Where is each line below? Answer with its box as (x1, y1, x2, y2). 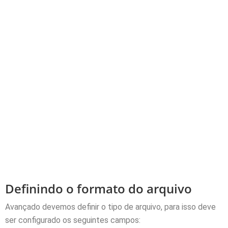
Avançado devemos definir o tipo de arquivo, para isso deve (5, 202, 216, 212)
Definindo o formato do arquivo (5, 180, 192, 197)
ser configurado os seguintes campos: (5, 215, 140, 225)
